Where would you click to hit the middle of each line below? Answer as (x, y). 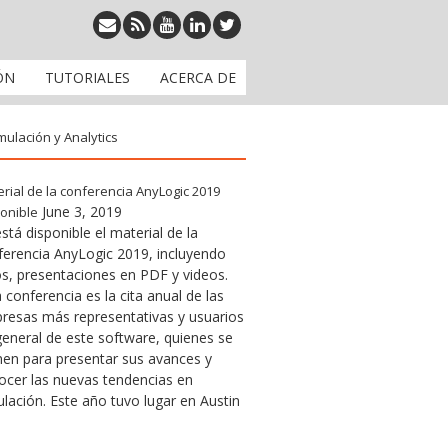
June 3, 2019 (82, 211)
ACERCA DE (198, 77)
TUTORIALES (87, 77)
